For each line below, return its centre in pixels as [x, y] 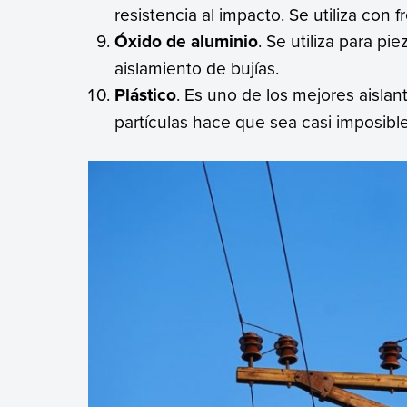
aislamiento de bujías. [197, 68]
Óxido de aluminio [187, 41]
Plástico [146, 94]
